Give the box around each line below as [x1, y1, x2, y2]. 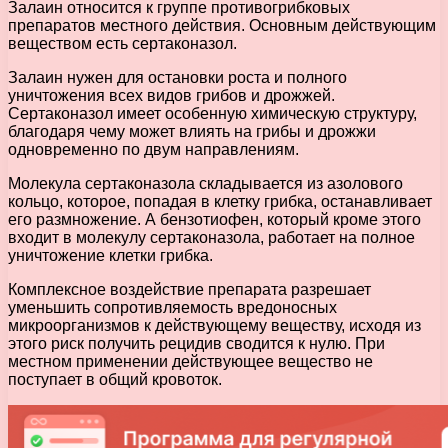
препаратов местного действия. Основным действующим [8, 17, 436, 35]
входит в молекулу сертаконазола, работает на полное [8, 229, 415, 247]
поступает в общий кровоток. [8, 371, 222, 389]
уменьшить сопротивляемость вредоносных [8, 299, 337, 317]
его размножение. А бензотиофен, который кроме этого [8, 211, 421, 229]
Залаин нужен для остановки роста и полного [8, 69, 347, 87]
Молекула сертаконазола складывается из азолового [8, 175, 403, 193]
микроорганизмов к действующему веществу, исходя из [8, 317, 421, 335]
